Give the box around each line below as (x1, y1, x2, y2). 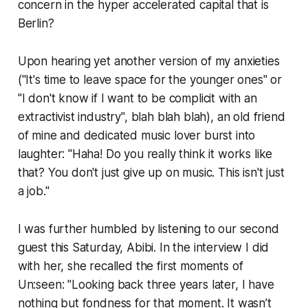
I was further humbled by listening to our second (17, 222, 279, 236)
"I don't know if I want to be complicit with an (17, 91, 257, 106)
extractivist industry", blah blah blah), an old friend (17, 110, 285, 124)
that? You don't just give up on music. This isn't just (17, 166, 285, 180)
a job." (17, 184, 53, 199)
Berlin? (17, 16, 54, 31)
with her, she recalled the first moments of (17, 259, 243, 274)
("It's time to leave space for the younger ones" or (17, 73, 283, 87)
